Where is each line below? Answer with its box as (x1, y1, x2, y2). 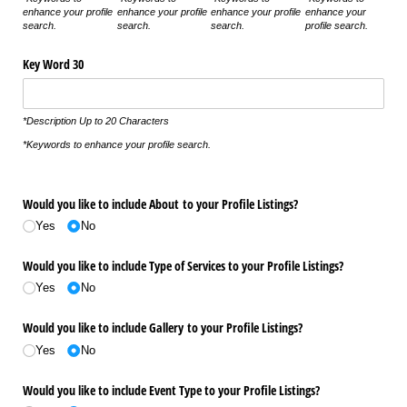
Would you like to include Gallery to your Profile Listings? (23, 319, 303, 337)
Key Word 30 (23, 55, 84, 73)
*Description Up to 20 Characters (23, 115, 169, 127)
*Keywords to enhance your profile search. (23, 139, 211, 151)
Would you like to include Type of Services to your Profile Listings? (23, 257, 343, 275)
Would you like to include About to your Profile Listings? (23, 194, 298, 213)
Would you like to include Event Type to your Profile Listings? (23, 381, 320, 399)
